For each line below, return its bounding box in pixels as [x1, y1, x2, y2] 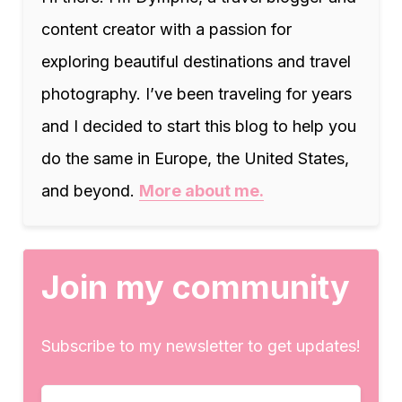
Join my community [41, 267, 350, 307]
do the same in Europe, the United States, [41, 148, 349, 168]
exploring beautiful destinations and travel [41, 51, 351, 71]
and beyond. [41, 180, 139, 200]
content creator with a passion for [41, 19, 292, 39]
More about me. [139, 180, 264, 200]
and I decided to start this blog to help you [41, 116, 356, 135]
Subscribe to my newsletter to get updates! [41, 336, 361, 355]
